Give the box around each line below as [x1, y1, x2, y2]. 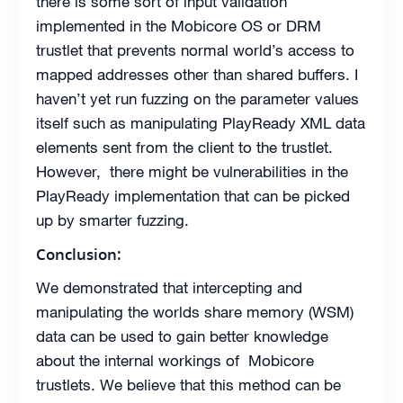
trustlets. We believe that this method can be [36, 375, 341, 396]
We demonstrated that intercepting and [36, 278, 302, 299]
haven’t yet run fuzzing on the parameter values [36, 89, 359, 110]
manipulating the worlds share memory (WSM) [36, 302, 354, 323]
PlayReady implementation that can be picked [36, 186, 350, 207]
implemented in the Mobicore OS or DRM [36, 16, 321, 37]
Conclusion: [36, 244, 121, 265]
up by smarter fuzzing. [36, 210, 189, 231]
